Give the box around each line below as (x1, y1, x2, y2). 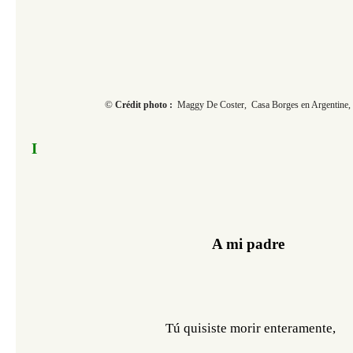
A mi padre (212, 236, 284, 252)
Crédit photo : (114, 99, 177, 110)
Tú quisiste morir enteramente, (165, 321, 336, 336)
